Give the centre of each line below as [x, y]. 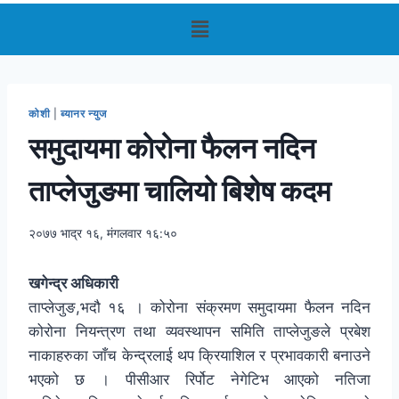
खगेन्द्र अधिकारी [73, 284]
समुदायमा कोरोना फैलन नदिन [172, 148]
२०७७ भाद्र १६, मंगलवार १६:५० [103, 234]
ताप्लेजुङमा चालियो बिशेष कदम [180, 191]
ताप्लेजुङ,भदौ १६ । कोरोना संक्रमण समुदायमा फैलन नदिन [199, 308]
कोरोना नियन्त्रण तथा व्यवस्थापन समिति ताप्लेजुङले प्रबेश [199, 332]
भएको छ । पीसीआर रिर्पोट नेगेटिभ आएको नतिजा [199, 380]
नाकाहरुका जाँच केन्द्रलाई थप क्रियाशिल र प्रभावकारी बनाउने [199, 356]
